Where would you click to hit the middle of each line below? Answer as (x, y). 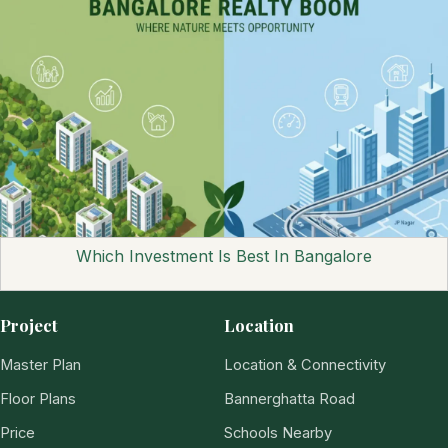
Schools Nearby (278, 432)
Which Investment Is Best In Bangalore (224, 255)
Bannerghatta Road (289, 398)
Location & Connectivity (305, 364)
